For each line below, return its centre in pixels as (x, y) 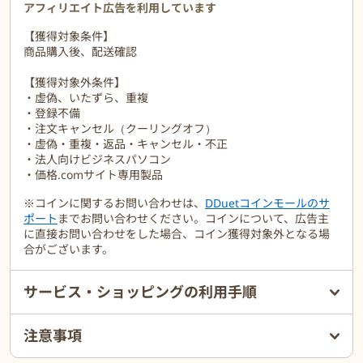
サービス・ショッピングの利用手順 (140, 292)
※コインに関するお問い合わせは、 (114, 203)
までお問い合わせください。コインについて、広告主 (193, 219)
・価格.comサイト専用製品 (93, 175)
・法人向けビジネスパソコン (97, 160)
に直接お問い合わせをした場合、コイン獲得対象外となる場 (177, 234)
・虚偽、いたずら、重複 (86, 98)
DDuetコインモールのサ (267, 203)
